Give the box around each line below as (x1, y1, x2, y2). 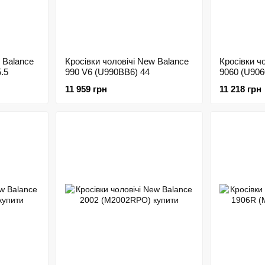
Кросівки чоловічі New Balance (64, 56, 189, 66)
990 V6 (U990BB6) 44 (64, 67, 150, 77)
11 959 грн (64, 84, 107, 94)
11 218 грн (219, 84, 261, 94)
